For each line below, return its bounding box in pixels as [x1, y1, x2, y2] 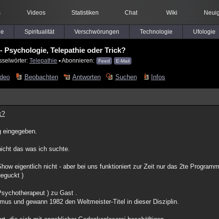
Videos [26, 9, 45, 16]
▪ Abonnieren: [57, 57, 96, 64]
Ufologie [193, 28, 216, 35]
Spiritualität [24, 28, 54, 35]
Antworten [72, 73, 101, 81]
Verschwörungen [74, 28, 119, 35]
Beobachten [24, 73, 58, 81]
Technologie [139, 28, 173, 35]
